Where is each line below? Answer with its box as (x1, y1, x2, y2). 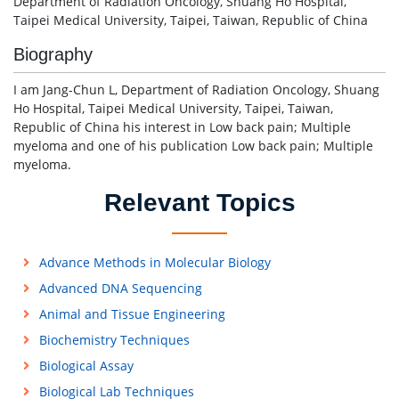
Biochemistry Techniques (38, 331, 190, 348)
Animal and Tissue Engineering (38, 305, 225, 322)
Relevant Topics (103, 189, 296, 216)
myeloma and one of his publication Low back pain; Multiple (13, 137, 373, 154)
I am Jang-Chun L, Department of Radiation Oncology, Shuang (13, 81, 379, 98)
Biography (13, 45, 93, 64)
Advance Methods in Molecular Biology (38, 254, 271, 271)
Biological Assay (38, 357, 134, 374)
